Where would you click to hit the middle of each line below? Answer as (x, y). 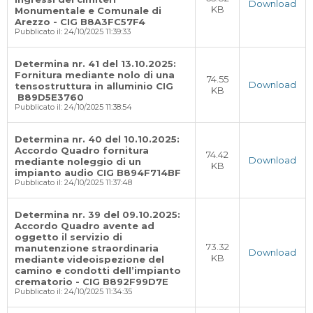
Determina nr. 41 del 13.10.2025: (95, 64)
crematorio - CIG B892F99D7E (92, 282)
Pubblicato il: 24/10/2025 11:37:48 (73, 183)
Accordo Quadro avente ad (85, 226)
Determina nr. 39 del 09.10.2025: (97, 214)
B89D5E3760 (49, 97)
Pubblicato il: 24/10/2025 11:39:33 (73, 32)
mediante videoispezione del (89, 259)
